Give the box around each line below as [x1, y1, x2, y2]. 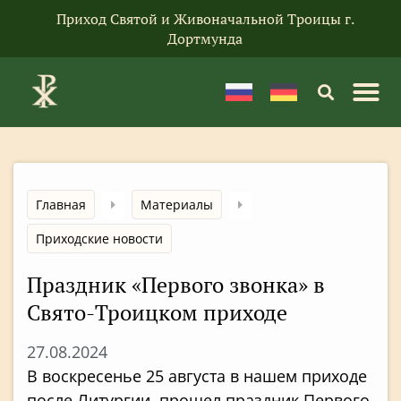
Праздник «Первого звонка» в [27, 270, 325, 299]
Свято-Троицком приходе [27, 298, 287, 327]
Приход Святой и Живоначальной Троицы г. [55, 9, 354, 29]
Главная [36, 196, 86, 213]
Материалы [141, 196, 213, 213]
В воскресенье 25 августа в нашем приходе [27, 365, 367, 387]
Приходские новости [36, 230, 163, 247]
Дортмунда [167, 29, 243, 48]
